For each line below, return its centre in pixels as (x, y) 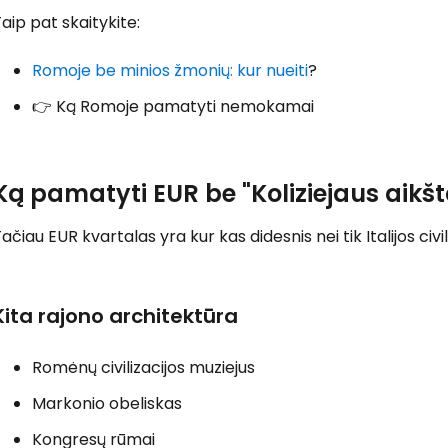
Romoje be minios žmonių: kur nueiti (170, 70)
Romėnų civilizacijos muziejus (143, 367)
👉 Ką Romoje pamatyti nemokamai (173, 106)
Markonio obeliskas (107, 403)
